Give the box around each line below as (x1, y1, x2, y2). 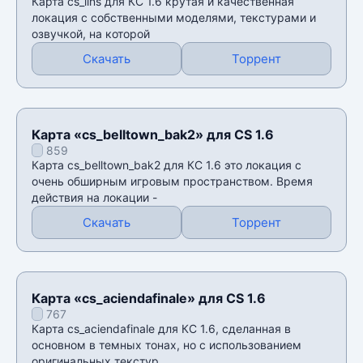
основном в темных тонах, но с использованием (32, 337, 301, 352)
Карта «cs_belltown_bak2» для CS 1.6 (32, 126, 274, 143)
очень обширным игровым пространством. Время (32, 173, 313, 188)
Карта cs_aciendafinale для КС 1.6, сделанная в (32, 321, 291, 335)
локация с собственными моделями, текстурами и (32, 10, 316, 24)
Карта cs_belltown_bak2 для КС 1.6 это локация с (32, 157, 301, 172)
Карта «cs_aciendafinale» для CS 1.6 (32, 289, 266, 306)
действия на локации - (32, 190, 157, 204)
